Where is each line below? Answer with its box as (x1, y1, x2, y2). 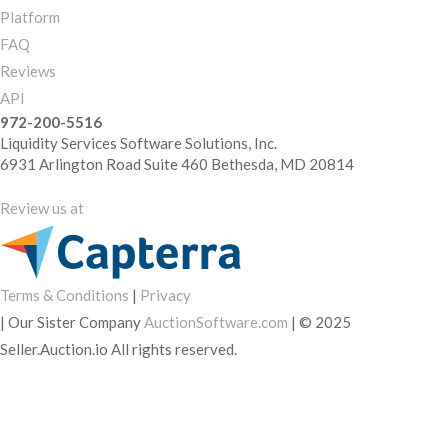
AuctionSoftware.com (144, 313, 288, 331)
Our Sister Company (5, 313, 144, 331)
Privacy (140, 286, 191, 304)
